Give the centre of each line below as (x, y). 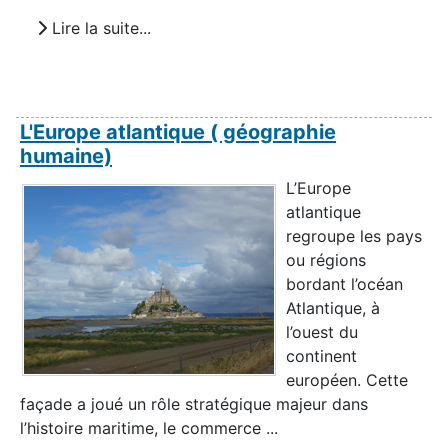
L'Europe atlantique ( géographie (178, 131)
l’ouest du (322, 331)
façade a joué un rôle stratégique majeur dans (194, 403)
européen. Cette (347, 379)
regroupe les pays (354, 235)
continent (321, 355)
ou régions (326, 259)
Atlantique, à (333, 307)
